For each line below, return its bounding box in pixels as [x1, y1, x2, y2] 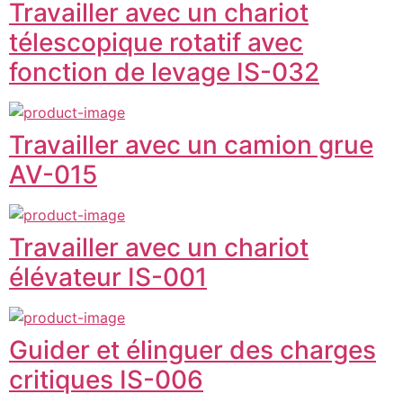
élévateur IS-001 [9, 261, 207, 292]
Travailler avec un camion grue [9, 129, 373, 160]
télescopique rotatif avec [9, 26, 303, 58]
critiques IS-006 [9, 363, 203, 395]
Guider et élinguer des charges [9, 334, 376, 365]
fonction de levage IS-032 [9, 56, 319, 87]
